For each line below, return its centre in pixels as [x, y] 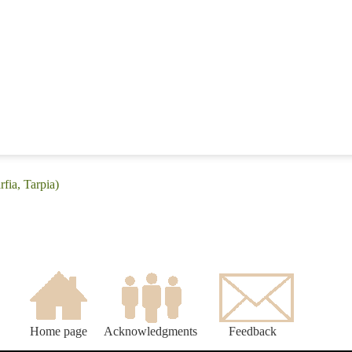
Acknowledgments [150, 332]
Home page [58, 332]
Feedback [253, 332]
